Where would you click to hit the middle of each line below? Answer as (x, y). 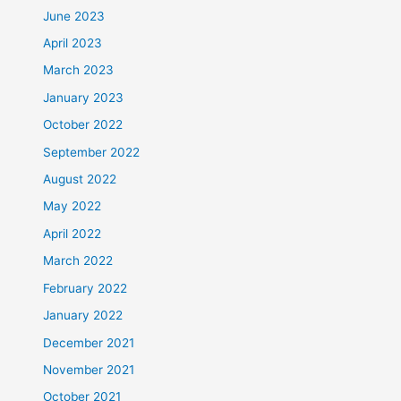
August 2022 (80, 179)
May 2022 (73, 206)
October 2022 (83, 125)
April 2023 (73, 43)
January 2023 (84, 97)
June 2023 (74, 16)
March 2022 (78, 261)
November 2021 (89, 369)
